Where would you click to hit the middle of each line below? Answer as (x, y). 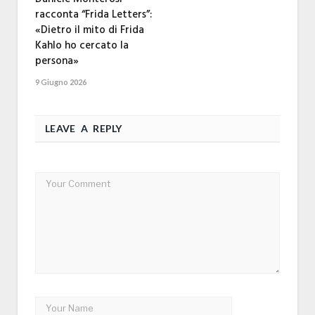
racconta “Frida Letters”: (94, 14)
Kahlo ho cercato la (82, 45)
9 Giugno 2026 (61, 82)
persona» (57, 61)
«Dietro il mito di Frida (90, 30)
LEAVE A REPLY (84, 128)
